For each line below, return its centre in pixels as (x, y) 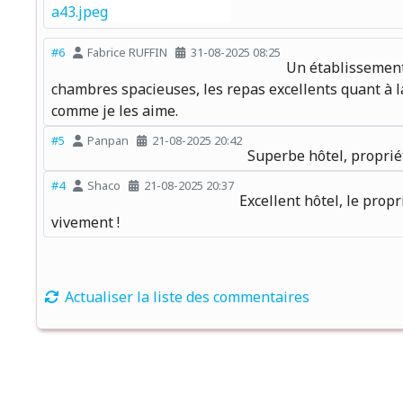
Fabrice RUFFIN (128, 53)
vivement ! (85, 222)
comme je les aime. (115, 110)
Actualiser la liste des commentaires (185, 296)
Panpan (108, 141)
